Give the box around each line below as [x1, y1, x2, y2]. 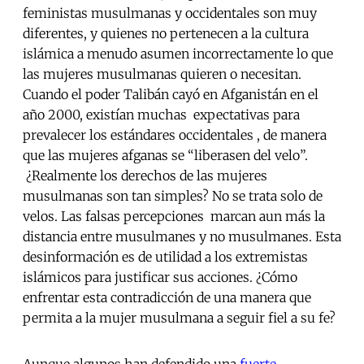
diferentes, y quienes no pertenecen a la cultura [23, 25, 309, 42]
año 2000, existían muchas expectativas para [23, 106, 300, 123]
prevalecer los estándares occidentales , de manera [23, 127, 327, 144]
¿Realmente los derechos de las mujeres [23, 167, 267, 184]
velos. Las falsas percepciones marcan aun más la [23, 208, 325, 225]
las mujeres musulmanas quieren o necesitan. [23, 66, 301, 83]
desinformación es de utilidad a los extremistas [23, 249, 308, 266]
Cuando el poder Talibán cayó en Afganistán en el [23, 86, 318, 103]
